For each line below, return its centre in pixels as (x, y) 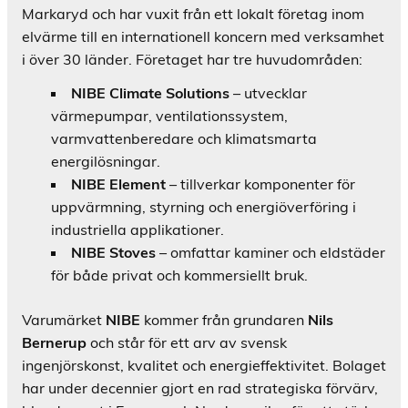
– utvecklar (268, 92)
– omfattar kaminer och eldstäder (270, 252)
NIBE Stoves (113, 252)
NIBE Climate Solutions (150, 92)
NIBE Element (118, 184)
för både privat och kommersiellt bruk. (179, 275)
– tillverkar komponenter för (260, 184)
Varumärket (64, 319)
